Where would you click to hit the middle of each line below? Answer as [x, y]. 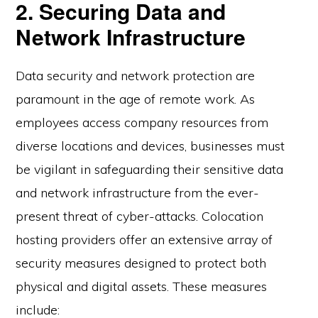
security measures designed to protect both [141, 263]
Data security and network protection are [136, 76]
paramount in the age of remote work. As [136, 99]
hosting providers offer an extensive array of [144, 240]
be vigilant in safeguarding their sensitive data [150, 170]
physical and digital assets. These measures [142, 287]
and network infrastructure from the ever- [138, 193]
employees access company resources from [142, 123]
